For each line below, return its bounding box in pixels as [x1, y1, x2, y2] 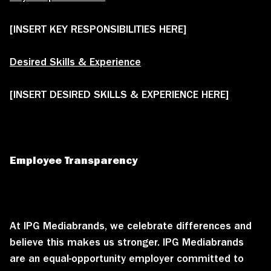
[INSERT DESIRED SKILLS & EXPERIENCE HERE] [10, 87, 229, 101]
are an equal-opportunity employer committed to [10, 251, 244, 265]
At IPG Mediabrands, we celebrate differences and [10, 218, 252, 232]
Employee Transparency [10, 152, 137, 167]
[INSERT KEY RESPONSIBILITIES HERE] [10, 22, 186, 36]
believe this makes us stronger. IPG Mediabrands [10, 235, 244, 249]
